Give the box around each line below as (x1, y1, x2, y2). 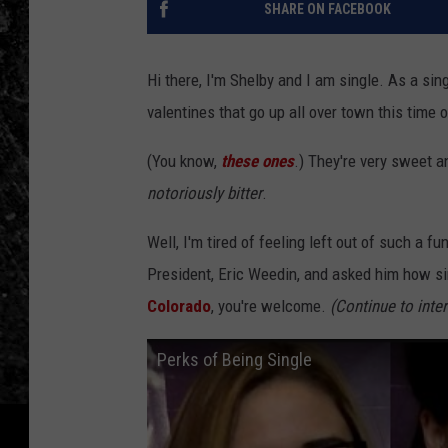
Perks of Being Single (157, 349, 312, 371)
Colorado (147, 296, 211, 317)
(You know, (147, 151, 221, 172)
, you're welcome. (211, 296, 326, 317)
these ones (221, 151, 294, 172)
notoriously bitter (147, 183, 262, 204)
